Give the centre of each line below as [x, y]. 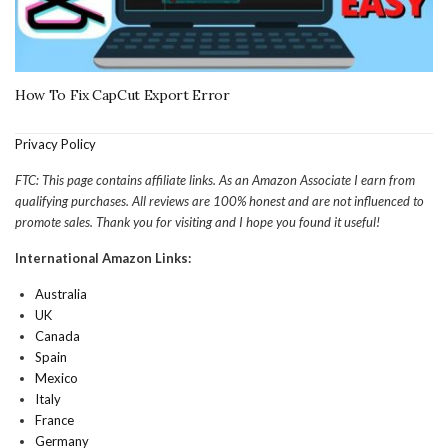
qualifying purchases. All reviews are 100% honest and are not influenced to [219, 200]
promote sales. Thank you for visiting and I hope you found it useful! [197, 221]
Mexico [56, 377]
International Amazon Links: [103, 257]
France [54, 419]
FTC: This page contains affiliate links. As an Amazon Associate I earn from [215, 179]
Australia [61, 293]
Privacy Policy [55, 143]
